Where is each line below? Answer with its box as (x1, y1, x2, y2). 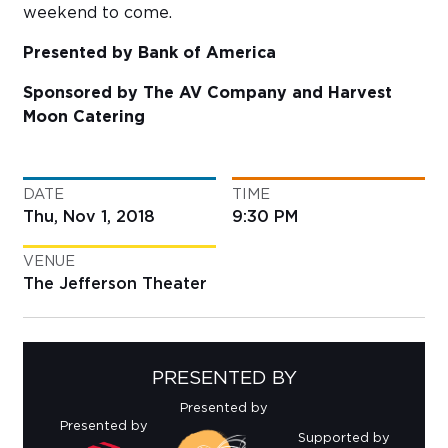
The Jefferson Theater (23, 275, 207, 292)
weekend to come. (23, 5, 172, 22)
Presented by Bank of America (23, 45, 281, 62)
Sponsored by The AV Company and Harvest (23, 85, 392, 102)
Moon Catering (23, 109, 150, 126)
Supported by (298, 432, 390, 446)
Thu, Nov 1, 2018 (23, 208, 155, 225)
